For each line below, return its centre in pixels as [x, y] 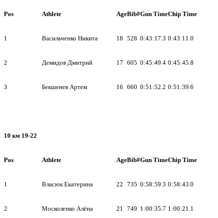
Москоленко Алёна [67, 208]
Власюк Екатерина [67, 184]
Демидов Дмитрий [67, 62]
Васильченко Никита [70, 38]
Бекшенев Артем [64, 87]
